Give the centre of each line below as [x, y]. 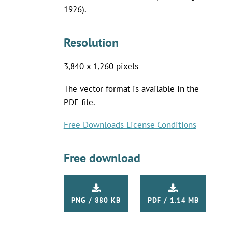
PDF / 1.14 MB [173, 199]
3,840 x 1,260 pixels [101, 66]
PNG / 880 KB [96, 199]
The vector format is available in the [131, 88]
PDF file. [79, 102]
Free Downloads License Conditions [130, 124]
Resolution [91, 42]
